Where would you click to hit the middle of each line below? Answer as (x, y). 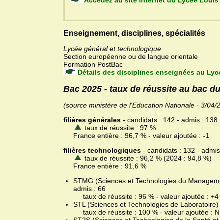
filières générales (92, 120)
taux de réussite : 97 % (119, 128)
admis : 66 (89, 189)
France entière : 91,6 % (105, 166)
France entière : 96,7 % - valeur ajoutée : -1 (136, 136)
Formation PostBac (93, 65)
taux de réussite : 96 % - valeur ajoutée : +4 (146, 197)
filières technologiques (102, 151)
